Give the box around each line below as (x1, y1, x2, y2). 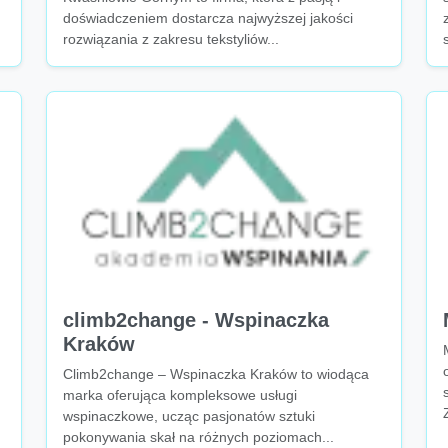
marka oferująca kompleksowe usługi (63, 387, 297, 403)
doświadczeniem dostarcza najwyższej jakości (63, 10, 353, 26)
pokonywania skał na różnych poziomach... (63, 429, 334, 445)
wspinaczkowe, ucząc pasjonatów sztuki (63, 408, 315, 424)
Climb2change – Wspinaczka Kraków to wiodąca (63, 366, 369, 382)
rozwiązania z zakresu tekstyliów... (63, 31, 279, 47)
